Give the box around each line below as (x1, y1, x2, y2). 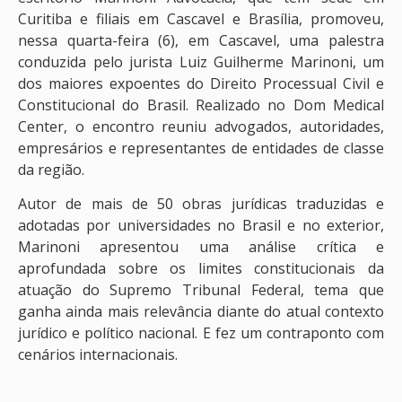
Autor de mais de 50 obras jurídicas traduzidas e (18, 194, 384, 214)
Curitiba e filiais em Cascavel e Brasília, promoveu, (18, 8, 384, 29)
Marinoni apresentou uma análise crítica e (18, 237, 384, 258)
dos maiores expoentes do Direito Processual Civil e (18, 73, 384, 93)
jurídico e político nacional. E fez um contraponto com (18, 323, 384, 344)
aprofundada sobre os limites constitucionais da (18, 258, 384, 279)
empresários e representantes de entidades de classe (18, 137, 384, 158)
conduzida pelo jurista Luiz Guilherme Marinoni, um (18, 51, 384, 72)
